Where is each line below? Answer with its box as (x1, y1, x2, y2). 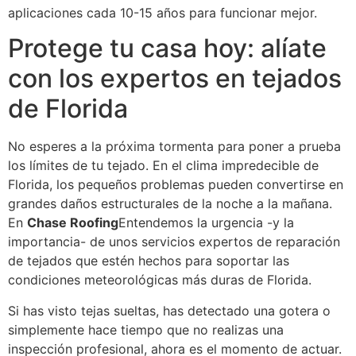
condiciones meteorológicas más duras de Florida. (8, 272, 311, 288)
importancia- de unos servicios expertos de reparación (8, 234, 340, 250)
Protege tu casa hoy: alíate (8, 33, 327, 64)
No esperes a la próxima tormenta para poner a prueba (8, 138, 341, 155)
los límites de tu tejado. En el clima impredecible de (8, 157, 319, 174)
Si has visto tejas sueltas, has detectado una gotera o (8, 302, 331, 319)
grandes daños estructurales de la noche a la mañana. (8, 195, 332, 212)
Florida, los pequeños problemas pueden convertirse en (8, 176, 343, 193)
